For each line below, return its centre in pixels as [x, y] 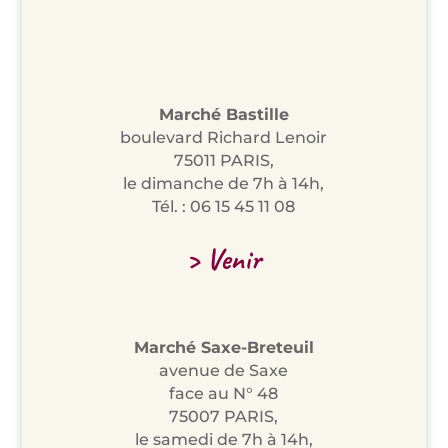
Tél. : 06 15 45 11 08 [224, 207]
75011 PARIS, [223, 161]
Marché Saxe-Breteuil [223, 348]
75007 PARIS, [224, 417]
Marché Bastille [223, 115]
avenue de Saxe [224, 371]
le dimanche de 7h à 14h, [224, 184]
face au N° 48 [224, 394]
